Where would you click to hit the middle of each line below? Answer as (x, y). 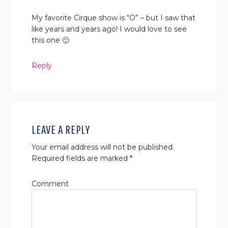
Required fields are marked (81, 159)
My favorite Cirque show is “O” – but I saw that (114, 18)
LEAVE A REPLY (61, 130)
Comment (50, 184)
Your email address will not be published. (103, 147)
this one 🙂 (51, 40)
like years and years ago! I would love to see (109, 29)
